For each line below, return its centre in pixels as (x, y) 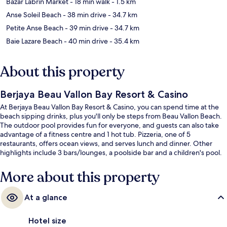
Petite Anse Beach (35, 28)
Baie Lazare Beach (34, 41)
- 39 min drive (86, 28)
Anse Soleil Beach (34, 15)
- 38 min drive (84, 15)
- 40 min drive (85, 41)
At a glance (46, 198)
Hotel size (47, 221)
